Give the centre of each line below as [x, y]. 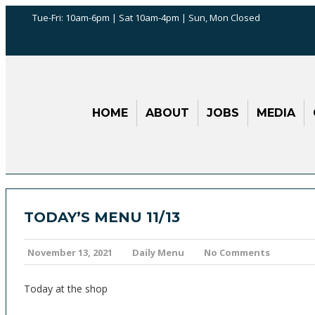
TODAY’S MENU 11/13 [102, 217]
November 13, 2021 [70, 252]
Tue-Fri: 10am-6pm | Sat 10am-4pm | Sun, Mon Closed [146, 18]
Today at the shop [66, 289]
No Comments [237, 252]
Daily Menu [158, 252]
